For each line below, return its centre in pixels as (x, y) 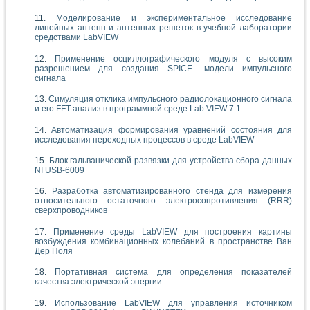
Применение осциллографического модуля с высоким (174, 58)
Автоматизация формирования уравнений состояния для (172, 130)
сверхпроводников (71, 211)
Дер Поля (54, 251)
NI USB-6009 (60, 171)
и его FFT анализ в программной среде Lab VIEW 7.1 (138, 109)
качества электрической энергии (98, 282)
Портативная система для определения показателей (174, 272)
